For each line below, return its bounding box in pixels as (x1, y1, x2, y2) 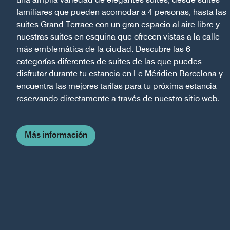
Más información (25, 129, 87, 140)
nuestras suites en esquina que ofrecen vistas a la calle (16, 31, 220, 42)
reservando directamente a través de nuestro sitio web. (16, 93, 220, 103)
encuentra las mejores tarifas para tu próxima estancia (16, 81, 217, 91)
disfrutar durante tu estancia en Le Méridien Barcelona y (16, 68, 223, 79)
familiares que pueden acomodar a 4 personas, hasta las (16, 7, 226, 17)
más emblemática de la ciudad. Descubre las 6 (16, 44, 190, 54)
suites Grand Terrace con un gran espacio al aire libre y (16, 19, 220, 29)
